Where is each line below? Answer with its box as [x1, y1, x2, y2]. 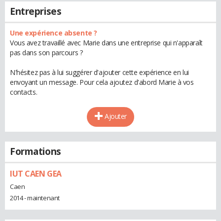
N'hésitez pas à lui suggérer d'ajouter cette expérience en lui [10, 68, 189, 77]
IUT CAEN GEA [10, 168, 62, 179]
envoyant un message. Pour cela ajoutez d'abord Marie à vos [10, 77, 194, 87]
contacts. [10, 87, 37, 97]
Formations [10, 145, 61, 158]
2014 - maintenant [10, 193, 60, 202]
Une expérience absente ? [10, 28, 97, 37]
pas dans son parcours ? [10, 48, 83, 57]
